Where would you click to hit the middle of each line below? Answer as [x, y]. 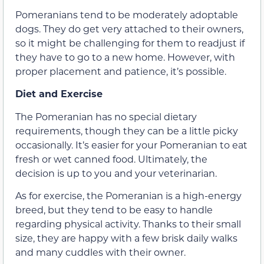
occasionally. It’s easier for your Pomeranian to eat [131, 144]
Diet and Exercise [59, 94]
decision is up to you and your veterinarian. [116, 173]
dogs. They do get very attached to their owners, [129, 28]
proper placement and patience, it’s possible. [121, 71]
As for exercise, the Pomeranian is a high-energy [128, 196]
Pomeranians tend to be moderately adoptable [127, 14]
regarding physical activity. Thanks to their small [128, 224]
